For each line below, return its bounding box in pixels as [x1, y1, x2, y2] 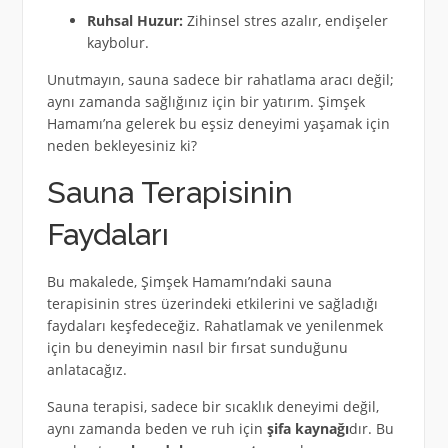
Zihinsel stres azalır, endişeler [182, 10, 388, 30]
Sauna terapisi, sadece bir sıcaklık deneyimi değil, [46, 396, 379, 416]
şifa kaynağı [266, 418, 349, 438]
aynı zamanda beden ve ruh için [46, 418, 267, 438]
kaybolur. [86, 32, 149, 52]
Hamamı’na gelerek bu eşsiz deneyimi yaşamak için [46, 113, 390, 133]
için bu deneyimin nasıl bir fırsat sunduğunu [46, 337, 348, 357]
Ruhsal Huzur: [86, 10, 183, 30]
